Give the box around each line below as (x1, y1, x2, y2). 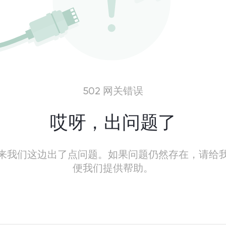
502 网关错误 (83, 87, 143, 97)
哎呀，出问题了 (50, 115, 176, 133)
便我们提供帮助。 (73, 164, 153, 174)
